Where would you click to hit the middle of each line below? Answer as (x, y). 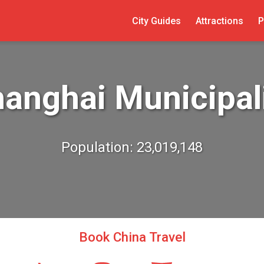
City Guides (156, 21)
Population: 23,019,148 (132, 147)
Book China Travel (132, 237)
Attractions (219, 21)
